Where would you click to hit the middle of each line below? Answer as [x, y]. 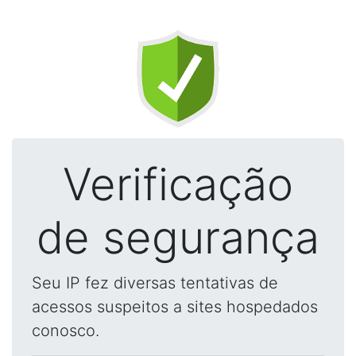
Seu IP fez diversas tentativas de [155, 283]
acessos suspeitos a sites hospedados [175, 307]
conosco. [66, 331]
